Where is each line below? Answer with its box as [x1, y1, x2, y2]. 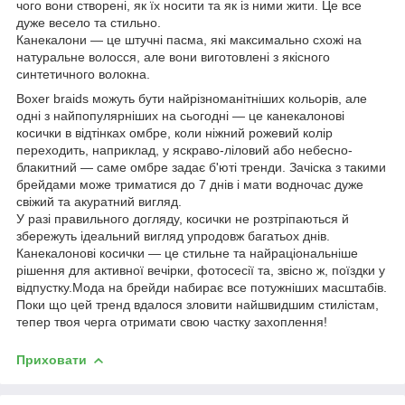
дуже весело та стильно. [16, 14, 172, 30]
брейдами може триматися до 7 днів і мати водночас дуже [16, 176, 363, 192]
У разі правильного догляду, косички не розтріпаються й [16, 211, 349, 226]
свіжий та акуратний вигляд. [16, 193, 182, 209]
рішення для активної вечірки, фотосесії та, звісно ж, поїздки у [16, 262, 385, 278]
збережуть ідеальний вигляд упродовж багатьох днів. [16, 228, 330, 243]
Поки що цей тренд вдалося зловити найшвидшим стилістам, [16, 297, 379, 312]
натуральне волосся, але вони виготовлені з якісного [16, 49, 330, 64]
